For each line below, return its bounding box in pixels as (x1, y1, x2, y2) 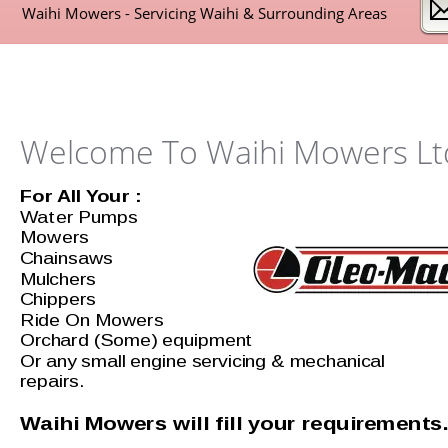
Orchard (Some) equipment (20, 332, 258, 350)
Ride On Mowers (20, 311, 169, 329)
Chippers (20, 291, 96, 309)
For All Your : (20, 188, 148, 206)
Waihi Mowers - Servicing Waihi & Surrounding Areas (22, 2, 391, 23)
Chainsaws (20, 250, 114, 268)
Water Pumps (20, 208, 138, 226)
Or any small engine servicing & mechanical (20, 352, 390, 370)
